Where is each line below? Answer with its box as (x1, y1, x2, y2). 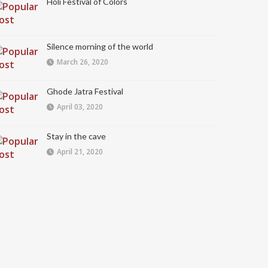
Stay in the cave (47, 131, 106, 141)
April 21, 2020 (57, 147, 103, 157)
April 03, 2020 (57, 102, 103, 112)
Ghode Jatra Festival (47, 86, 123, 96)
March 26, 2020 (57, 57, 108, 67)
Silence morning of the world (47, 41, 153, 51)
